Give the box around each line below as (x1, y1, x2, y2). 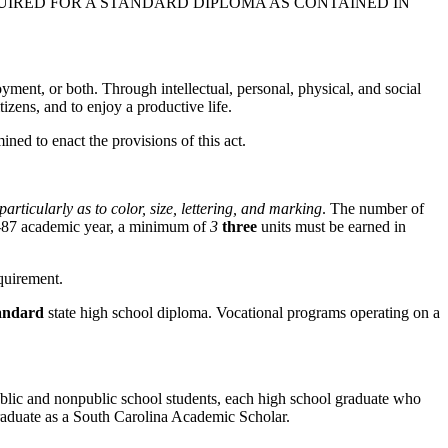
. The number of (322, 199, 424, 217)
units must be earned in (257, 217, 406, 235)
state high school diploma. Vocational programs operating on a (44, 303, 440, 321)
